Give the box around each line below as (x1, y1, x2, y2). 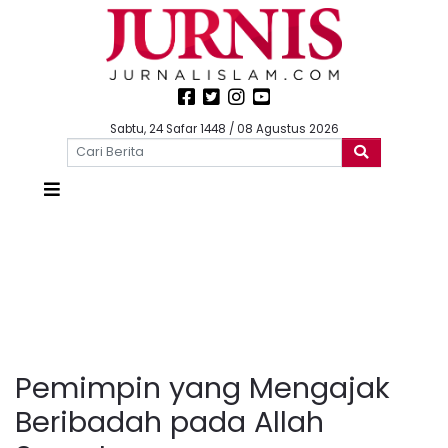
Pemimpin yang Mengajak (15, 367, 390, 408)
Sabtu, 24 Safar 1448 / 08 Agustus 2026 (109, 121, 339, 137)
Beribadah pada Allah (15, 401, 324, 442)
